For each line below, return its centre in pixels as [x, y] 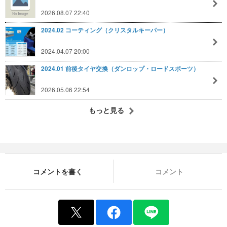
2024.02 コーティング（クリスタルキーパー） [105, 30]
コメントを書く [58, 171]
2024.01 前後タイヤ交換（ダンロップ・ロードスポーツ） [120, 68]
